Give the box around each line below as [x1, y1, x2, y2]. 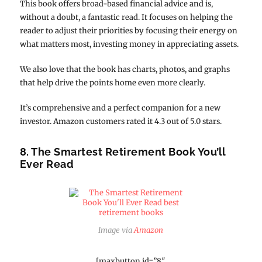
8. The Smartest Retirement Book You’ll [19, 145, 226, 158]
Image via [98, 225, 133, 235]
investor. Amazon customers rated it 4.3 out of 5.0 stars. [19, 116, 222, 126]
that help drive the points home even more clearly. [19, 77, 205, 88]
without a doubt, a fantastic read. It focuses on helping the [19, 12, 233, 22]
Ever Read [19, 157, 74, 170]
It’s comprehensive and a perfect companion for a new [19, 102, 220, 113]
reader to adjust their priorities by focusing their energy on [19, 25, 237, 36]
